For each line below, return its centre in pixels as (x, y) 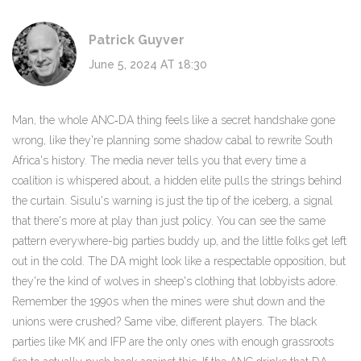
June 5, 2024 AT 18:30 (148, 65)
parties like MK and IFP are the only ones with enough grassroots (173, 342)
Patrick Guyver (137, 40)
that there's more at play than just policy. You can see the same (169, 221)
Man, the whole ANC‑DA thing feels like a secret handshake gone (174, 120)
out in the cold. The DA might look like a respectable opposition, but (179, 261)
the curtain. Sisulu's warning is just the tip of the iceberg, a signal (172, 201)
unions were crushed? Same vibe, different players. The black (164, 322)
